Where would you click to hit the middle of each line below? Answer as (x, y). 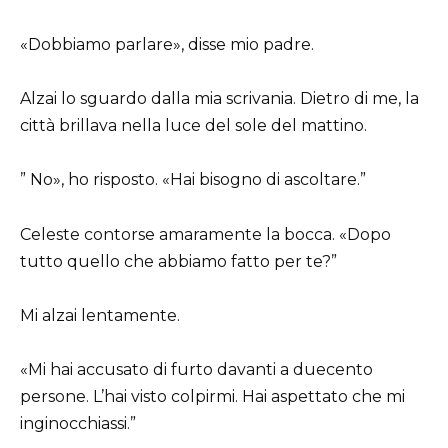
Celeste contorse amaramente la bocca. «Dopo (205, 234)
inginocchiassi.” (78, 424)
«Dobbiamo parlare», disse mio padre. (167, 45)
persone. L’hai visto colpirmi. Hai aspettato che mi (212, 397)
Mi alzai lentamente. (100, 315)
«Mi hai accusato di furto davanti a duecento (196, 370)
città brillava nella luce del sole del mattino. (193, 126)
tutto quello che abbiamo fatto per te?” (178, 261)
